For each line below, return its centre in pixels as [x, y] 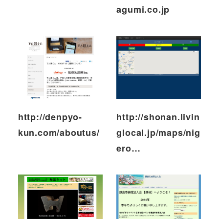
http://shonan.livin [158, 117]
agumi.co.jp [143, 10]
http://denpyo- [50, 117]
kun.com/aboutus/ [59, 132]
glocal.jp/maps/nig [158, 132]
